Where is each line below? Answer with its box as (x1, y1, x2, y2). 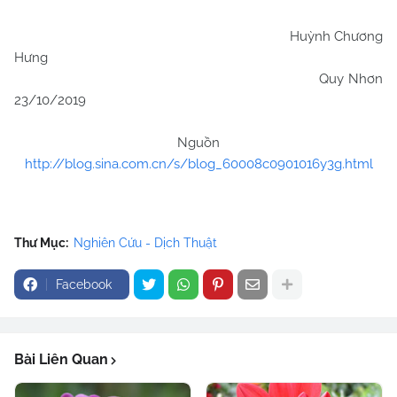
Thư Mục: (14, 236, 68, 250)
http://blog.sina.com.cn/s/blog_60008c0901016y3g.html (24, 156, 373, 172)
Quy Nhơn (14, 71, 383, 87)
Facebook (56, 277, 112, 292)
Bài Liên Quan (14, 351, 108, 368)
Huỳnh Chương (14, 28, 383, 44)
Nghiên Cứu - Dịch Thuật (74, 236, 217, 250)
